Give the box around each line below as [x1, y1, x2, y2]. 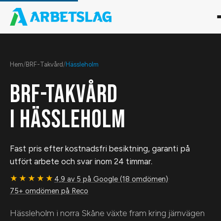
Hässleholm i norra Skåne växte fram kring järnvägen [10, 208, 205, 218]
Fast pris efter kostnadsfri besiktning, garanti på [10, 144, 190, 153]
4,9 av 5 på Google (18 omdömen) [54, 174, 168, 184]
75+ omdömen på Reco [10, 186, 88, 195]
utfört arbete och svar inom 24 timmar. [10, 156, 152, 166]
